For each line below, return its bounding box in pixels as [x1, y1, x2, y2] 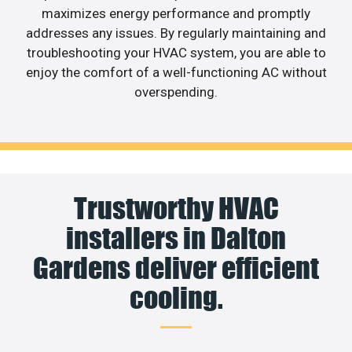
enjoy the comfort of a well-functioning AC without [25, 64, 327, 81]
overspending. [134, 84, 218, 101]
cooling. [129, 280, 223, 315]
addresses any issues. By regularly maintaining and [26, 25, 326, 42]
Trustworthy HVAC [73, 190, 279, 225]
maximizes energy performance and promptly [42, 5, 310, 22]
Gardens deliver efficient [33, 250, 319, 285]
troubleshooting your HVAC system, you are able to [26, 45, 326, 61]
